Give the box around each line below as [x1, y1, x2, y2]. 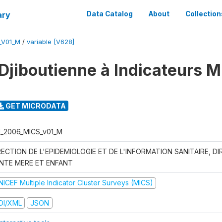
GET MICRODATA [3, 101, 66, 110]
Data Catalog [87, 10, 133, 18]
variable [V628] [27, 38, 74, 46]
